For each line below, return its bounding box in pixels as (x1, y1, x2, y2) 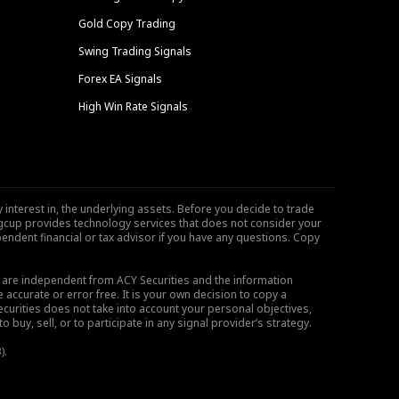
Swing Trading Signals (78, 44, 191, 59)
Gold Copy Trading (78, 16, 175, 31)
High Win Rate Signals (78, 99, 188, 114)
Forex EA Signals (78, 71, 162, 86)
